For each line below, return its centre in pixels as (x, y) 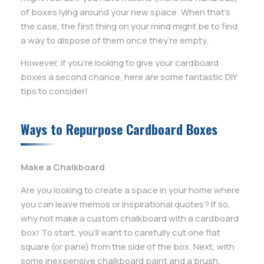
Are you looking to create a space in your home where (130, 190)
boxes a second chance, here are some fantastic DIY (129, 77)
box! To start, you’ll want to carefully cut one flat (121, 232)
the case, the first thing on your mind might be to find (129, 26)
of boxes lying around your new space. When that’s (126, 12)
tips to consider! (54, 91)
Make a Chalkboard (63, 167)
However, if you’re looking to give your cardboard (120, 63)
